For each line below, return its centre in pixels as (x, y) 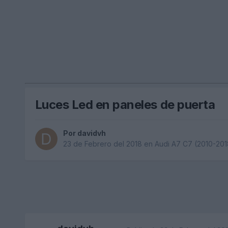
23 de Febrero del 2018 (102, 144)
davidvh (91, 133)
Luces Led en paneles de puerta (125, 104)
